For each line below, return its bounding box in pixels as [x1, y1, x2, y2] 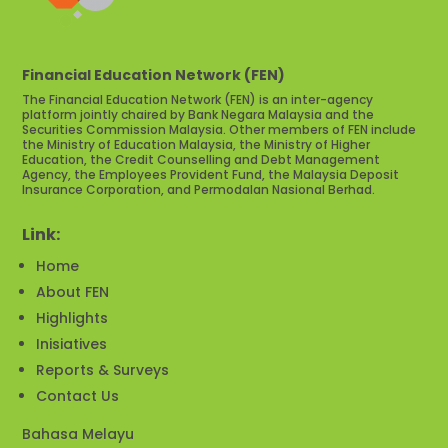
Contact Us [36, 386, 120, 406]
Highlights [36, 308, 109, 328]
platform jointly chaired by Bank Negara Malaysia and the [22, 106, 375, 123]
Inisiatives [36, 334, 108, 354]
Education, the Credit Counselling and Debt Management [22, 151, 381, 168]
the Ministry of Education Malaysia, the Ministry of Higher [22, 136, 371, 153]
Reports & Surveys [36, 360, 170, 380]
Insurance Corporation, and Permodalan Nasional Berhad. [22, 181, 376, 198]
